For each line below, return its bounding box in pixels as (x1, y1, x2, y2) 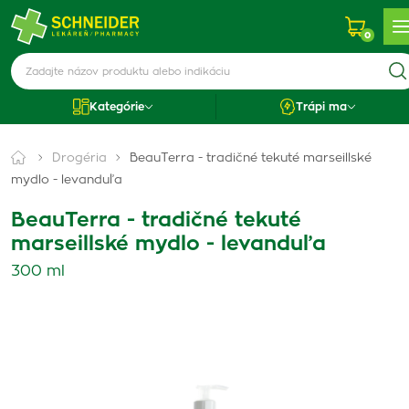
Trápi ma (296, 101, 348, 112)
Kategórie (89, 101, 144, 112)
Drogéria (52, 152, 107, 164)
